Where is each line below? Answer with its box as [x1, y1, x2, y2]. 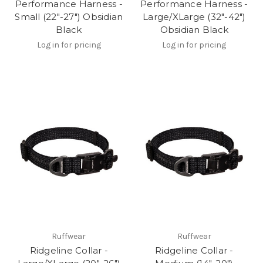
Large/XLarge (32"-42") [143, 11, 246, 23]
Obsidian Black [160, 24, 228, 36]
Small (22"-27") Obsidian [15, 11, 123, 23]
